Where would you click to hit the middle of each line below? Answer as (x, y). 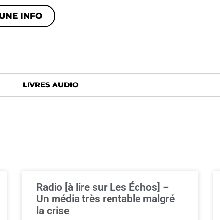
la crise (53, 211)
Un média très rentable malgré (106, 199)
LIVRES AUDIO (51, 85)
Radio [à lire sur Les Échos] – (103, 187)
